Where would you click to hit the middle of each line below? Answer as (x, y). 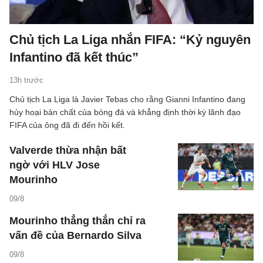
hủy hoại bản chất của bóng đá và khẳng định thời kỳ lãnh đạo (125, 112)
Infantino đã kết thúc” (74, 57)
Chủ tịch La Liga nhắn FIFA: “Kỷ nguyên (130, 39)
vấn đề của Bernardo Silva (75, 235)
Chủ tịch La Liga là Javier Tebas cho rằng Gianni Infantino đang (127, 99)
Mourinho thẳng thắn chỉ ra (77, 220)
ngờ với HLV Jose (55, 165)
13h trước (26, 80)
